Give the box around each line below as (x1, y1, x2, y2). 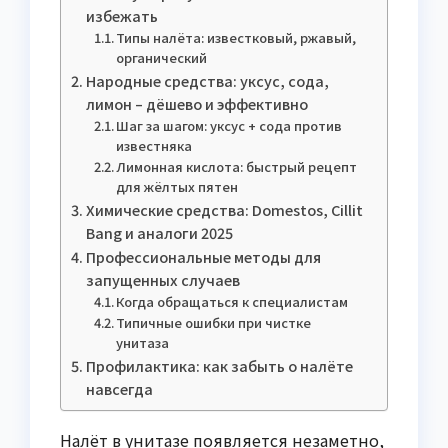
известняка (116, 135, 193, 155)
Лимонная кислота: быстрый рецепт (116, 156, 358, 176)
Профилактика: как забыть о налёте (85, 354, 353, 376)
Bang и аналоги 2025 (85, 221, 233, 243)
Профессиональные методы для (85, 245, 321, 267)
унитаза (116, 332, 170, 352)
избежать (85, 4, 158, 26)
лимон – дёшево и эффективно (85, 92, 308, 114)
